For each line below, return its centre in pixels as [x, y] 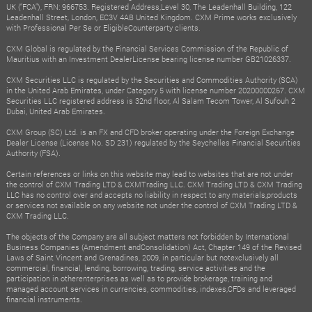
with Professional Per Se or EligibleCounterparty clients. [103, 27]
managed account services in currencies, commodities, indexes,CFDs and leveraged [151, 288]
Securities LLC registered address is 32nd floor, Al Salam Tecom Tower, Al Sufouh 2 [150, 100]
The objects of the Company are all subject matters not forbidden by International [147, 236]
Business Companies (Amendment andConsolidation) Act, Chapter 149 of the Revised [154, 247]
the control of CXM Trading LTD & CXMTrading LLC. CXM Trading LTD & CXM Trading [154, 184]
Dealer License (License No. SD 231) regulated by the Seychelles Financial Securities [153, 142]
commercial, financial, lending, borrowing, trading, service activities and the [135, 267]
